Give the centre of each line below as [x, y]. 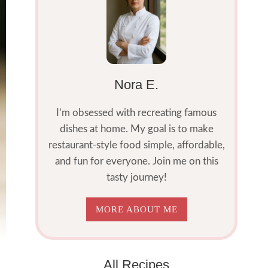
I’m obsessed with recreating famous [137, 112]
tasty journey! [136, 177]
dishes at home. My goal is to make [136, 129]
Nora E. [137, 84]
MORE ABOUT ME [136, 209]
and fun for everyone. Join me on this [136, 161]
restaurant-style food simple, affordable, [136, 145]
